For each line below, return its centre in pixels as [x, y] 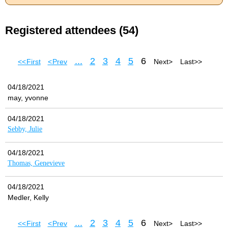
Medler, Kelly [28, 197]
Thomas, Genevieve [36, 163]
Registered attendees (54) [72, 30]
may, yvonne [28, 97]
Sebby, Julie [25, 129]
